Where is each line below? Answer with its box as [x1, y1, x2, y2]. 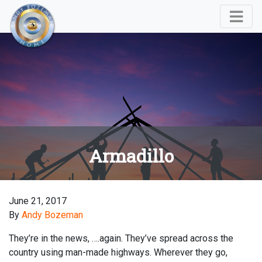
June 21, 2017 [9, 195, 67, 206]
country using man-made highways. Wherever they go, [9, 247, 227, 258]
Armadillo [88, 144, 174, 167]
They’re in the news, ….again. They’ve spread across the [9, 233, 233, 244]
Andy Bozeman [22, 209, 83, 220]
